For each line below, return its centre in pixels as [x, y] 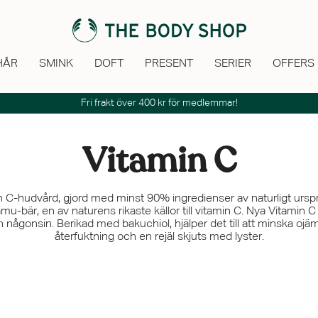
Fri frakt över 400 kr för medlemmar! [159, 103]
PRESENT [169, 64]
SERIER [233, 64]
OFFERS [294, 64]
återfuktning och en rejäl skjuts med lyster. [159, 237]
